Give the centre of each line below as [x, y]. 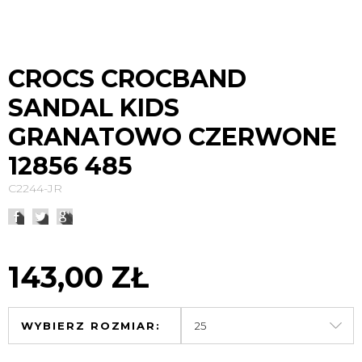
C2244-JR [35, 188]
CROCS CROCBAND [127, 79]
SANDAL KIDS [94, 108]
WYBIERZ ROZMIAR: [91, 326]
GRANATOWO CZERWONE [173, 137]
